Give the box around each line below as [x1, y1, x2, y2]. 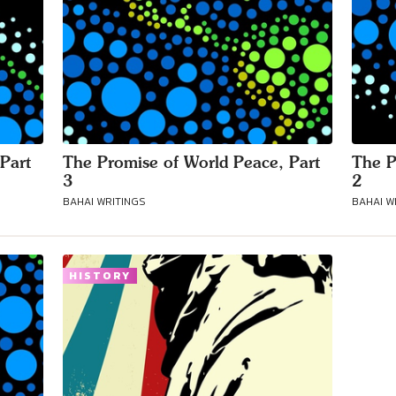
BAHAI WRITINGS [63, 194, 146, 209]
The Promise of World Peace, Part [63, 153, 320, 171]
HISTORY [69, 268, 131, 284]
